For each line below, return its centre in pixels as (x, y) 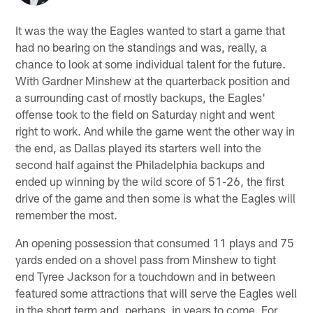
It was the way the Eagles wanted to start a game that (151, 30)
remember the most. (67, 214)
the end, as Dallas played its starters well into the (139, 147)
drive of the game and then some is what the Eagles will (156, 197)
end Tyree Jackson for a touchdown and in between (146, 276)
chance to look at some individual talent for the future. (151, 63)
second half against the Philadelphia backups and (140, 164)
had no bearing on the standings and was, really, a (141, 46)
